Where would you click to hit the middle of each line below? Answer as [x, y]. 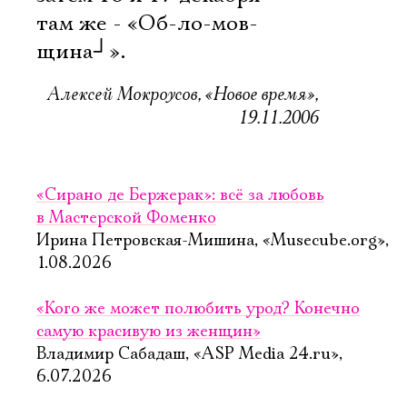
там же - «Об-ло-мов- [147, 24]
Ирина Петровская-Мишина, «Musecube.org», [213, 241]
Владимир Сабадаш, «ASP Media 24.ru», [189, 354]
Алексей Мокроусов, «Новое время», [183, 94]
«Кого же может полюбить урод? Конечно [198, 309]
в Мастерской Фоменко [126, 218]
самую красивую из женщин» [149, 332]
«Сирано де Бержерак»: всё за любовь [180, 195]
